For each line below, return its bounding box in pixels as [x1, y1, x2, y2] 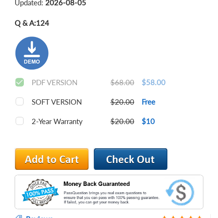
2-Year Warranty [32, 117, 83, 126]
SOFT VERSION [32, 97, 82, 106]
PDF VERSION [32, 78, 77, 87]
